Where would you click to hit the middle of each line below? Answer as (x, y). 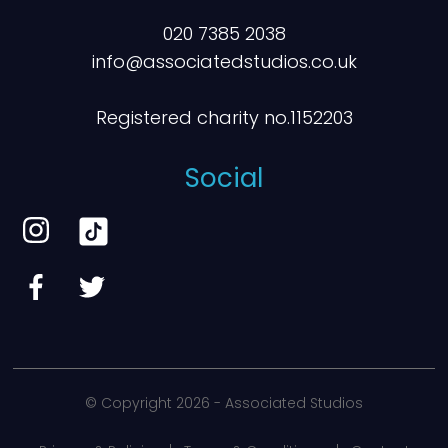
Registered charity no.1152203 (224, 117)
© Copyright (130, 403)
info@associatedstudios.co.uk (224, 61)
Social (224, 178)
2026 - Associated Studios (269, 403)
